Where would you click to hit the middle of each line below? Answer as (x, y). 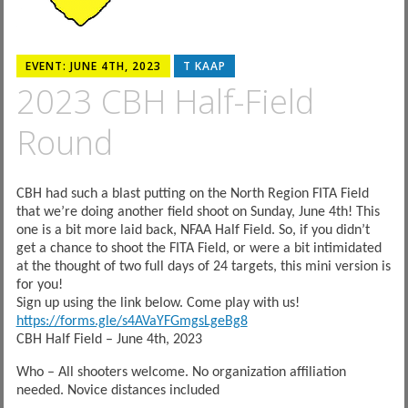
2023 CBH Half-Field (165, 101)
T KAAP (204, 66)
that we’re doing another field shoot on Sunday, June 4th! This (198, 212)
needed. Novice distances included (117, 390)
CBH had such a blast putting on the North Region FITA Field (192, 194)
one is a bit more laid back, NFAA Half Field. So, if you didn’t (193, 230)
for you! (39, 285)
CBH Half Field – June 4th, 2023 (109, 339)
